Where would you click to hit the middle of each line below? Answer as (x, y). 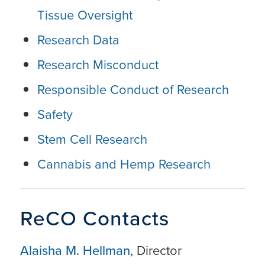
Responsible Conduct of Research (133, 89)
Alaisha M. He (59, 250)
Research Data (78, 40)
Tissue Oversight (86, 15)
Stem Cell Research (94, 139)
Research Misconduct (98, 64)
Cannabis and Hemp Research (124, 164)
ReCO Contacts (94, 218)
